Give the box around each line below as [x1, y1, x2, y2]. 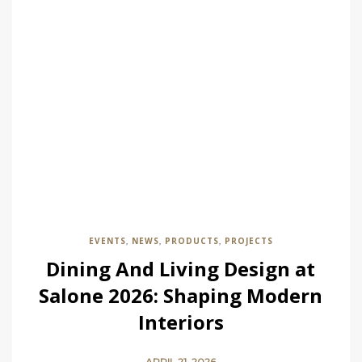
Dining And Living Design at [46, 255, 316, 282]
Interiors [138, 309, 224, 335]
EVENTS [89, 235, 126, 246]
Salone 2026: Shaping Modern [39, 282, 323, 309]
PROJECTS [225, 235, 273, 246]
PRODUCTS [165, 235, 219, 246]
